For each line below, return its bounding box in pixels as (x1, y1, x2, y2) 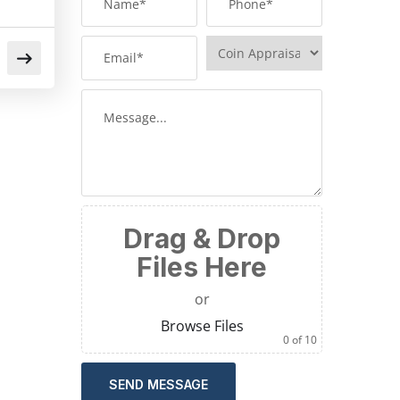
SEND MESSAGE (109, 377, 208, 393)
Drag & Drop (123, 222, 280, 255)
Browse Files (160, 316, 244, 337)
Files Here (137, 251, 267, 284)
